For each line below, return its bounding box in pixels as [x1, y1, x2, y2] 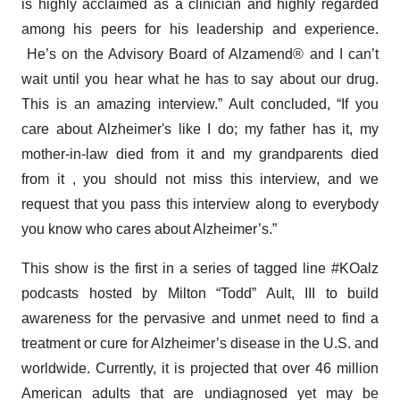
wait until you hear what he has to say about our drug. [21, 71, 379, 87]
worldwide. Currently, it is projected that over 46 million [21, 361, 379, 377]
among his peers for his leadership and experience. [21, 21, 379, 37]
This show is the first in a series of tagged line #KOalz [21, 261, 379, 277]
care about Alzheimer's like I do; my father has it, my [21, 121, 379, 137]
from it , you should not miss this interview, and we [21, 171, 379, 187]
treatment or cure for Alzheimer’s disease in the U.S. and [21, 336, 379, 352]
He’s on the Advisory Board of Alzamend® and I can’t [21, 46, 379, 62]
